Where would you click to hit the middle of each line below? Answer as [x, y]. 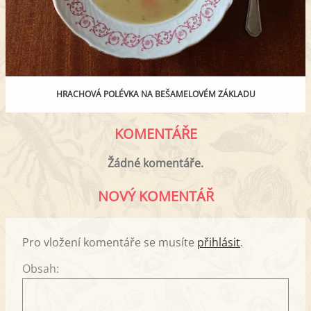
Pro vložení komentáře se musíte [110, 242]
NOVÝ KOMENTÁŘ [155, 196]
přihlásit [219, 242]
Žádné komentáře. [155, 163]
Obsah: [41, 268]
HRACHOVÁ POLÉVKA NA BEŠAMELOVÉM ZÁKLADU [155, 94]
